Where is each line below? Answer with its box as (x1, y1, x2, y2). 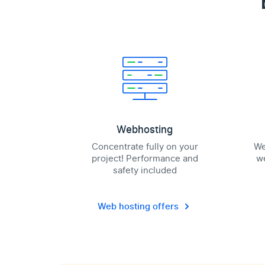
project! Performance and (91, 152, 198, 165)
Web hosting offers (98, 200, 179, 213)
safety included (112, 164, 177, 177)
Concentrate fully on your (91, 140, 198, 153)
